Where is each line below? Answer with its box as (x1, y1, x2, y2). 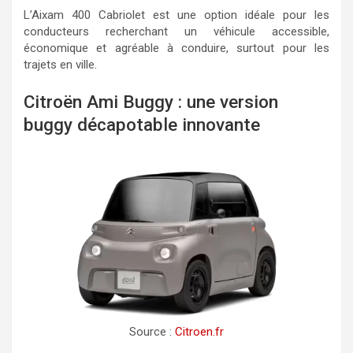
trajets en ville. (24, 57, 97, 72)
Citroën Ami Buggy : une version (24, 91, 278, 112)
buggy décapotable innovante (24, 114, 260, 135)
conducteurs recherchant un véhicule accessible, (24, 24, 329, 39)
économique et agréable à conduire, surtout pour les (24, 40, 329, 55)
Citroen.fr (175, 325, 224, 339)
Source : (129, 325, 175, 339)
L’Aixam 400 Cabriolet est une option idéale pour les (24, 7, 329, 22)
